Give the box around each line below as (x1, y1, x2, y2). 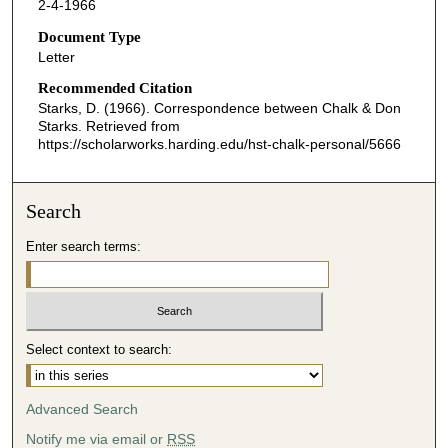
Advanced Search (26, 400, 139, 417)
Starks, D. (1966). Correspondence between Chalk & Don (37, 100, 401, 117)
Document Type (37, 28, 141, 45)
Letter (37, 48, 75, 65)
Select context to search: (26, 341, 173, 357)
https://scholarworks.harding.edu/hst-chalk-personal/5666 (37, 136, 401, 153)
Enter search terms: (26, 239, 142, 255)
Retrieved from (85, 118, 180, 135)
